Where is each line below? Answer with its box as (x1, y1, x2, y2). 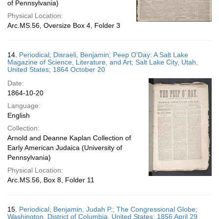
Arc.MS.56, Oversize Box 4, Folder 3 (7, 22, 120, 29)
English (7, 111, 30, 119)
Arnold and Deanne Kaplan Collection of (7, 134, 131, 142)
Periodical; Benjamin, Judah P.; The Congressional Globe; (19, 205, 197, 213)
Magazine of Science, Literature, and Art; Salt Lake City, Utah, (7, 58, 198, 66)
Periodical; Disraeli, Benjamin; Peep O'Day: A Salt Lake (19, 51, 188, 59)
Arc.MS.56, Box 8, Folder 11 (7, 176, 94, 184)
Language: (7, 102, 41, 109)
